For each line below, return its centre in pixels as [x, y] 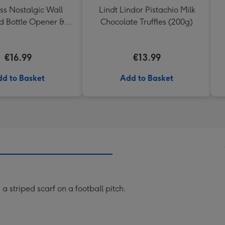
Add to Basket [147, 78]
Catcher [18, 34]
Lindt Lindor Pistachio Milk [147, 10]
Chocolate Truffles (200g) [147, 22]
